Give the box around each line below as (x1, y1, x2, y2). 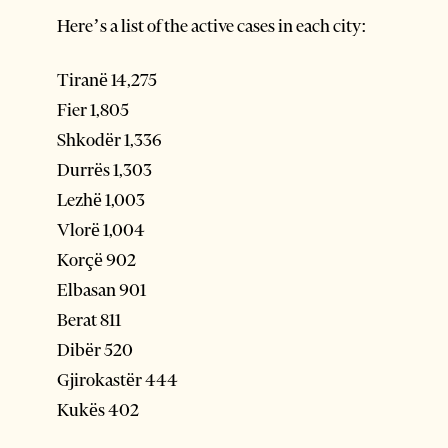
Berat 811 (57, 308, 121, 331)
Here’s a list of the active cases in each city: (57, 14, 367, 37)
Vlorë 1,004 (57, 218, 145, 241)
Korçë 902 (57, 248, 136, 271)
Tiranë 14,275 (57, 68, 157, 91)
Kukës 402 (57, 398, 139, 421)
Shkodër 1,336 (57, 128, 162, 151)
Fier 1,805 (57, 98, 129, 121)
